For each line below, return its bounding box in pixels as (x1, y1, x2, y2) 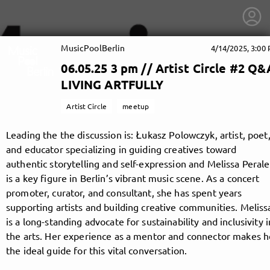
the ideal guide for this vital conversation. (6, 244, 187, 256)
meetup (122, 101, 149, 111)
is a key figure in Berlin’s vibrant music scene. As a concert (6, 172, 260, 184)
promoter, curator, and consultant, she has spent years (6, 186, 242, 198)
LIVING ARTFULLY (61, 77, 164, 92)
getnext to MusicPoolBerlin (75, 229, 195, 241)
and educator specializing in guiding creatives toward (6, 143, 237, 155)
